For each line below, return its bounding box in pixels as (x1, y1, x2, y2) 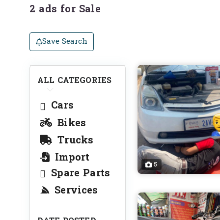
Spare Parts (48, 164, 110, 182)
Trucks (54, 131, 94, 149)
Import (52, 148, 90, 166)
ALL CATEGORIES (37, 73, 112, 87)
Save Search (42, 35, 87, 48)
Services (51, 182, 98, 199)
